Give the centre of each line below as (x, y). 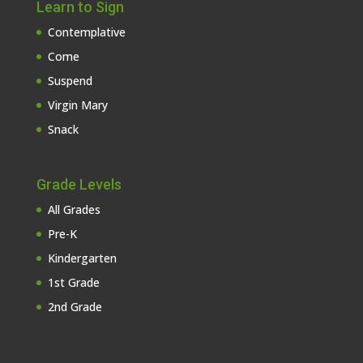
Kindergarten (82, 258)
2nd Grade (75, 306)
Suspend (70, 80)
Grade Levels (79, 184)
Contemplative (86, 32)
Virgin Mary (77, 105)
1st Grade (73, 282)
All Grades (74, 209)
